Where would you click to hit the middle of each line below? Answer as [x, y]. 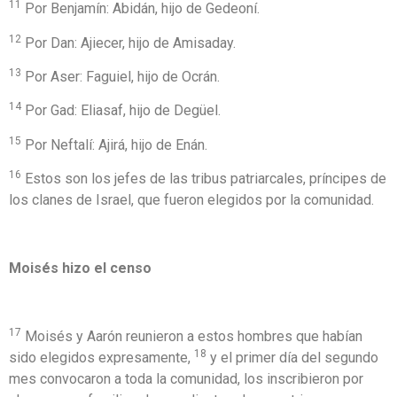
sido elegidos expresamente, [101, 357]
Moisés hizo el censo [80, 268]
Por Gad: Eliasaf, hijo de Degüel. [121, 111]
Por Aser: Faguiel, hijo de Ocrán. [121, 76]
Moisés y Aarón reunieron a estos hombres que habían [192, 336]
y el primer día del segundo [292, 357]
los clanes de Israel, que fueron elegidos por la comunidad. [191, 200]
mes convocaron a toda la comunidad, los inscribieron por [186, 378]
